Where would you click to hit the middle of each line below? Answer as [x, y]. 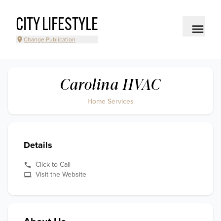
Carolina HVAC [110, 84]
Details [38, 145]
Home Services [110, 101]
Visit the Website [61, 174]
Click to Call [53, 165]
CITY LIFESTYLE [57, 26]
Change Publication [50, 39]
